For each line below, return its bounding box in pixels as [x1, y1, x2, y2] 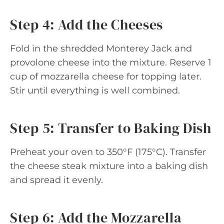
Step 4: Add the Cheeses [10, 14, 163, 34]
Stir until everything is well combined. [10, 84, 180, 96]
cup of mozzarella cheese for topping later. [10, 70, 201, 82]
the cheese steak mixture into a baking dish [10, 160, 208, 171]
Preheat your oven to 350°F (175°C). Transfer [10, 146, 206, 157]
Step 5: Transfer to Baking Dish [10, 118, 211, 137]
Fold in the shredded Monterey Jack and [10, 42, 192, 54]
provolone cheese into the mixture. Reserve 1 [10, 56, 211, 68]
